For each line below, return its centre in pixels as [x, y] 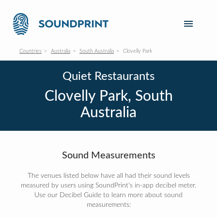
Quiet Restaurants [108, 77]
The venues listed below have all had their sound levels [108, 176]
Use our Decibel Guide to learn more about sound [108, 195]
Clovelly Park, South [108, 96]
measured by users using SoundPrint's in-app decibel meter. [108, 186]
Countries [31, 51]
